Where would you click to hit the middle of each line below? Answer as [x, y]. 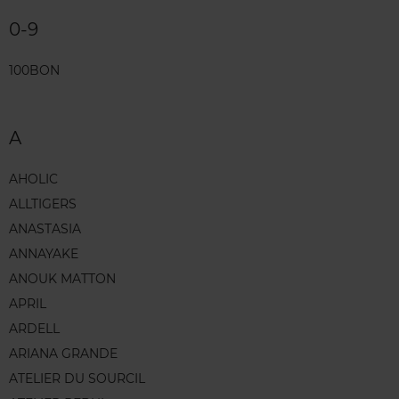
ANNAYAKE [44, 253]
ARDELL [34, 328]
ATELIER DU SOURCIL [77, 378]
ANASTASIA [45, 228]
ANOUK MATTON [62, 278]
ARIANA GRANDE [63, 353]
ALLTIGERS [43, 204]
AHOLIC [33, 179]
